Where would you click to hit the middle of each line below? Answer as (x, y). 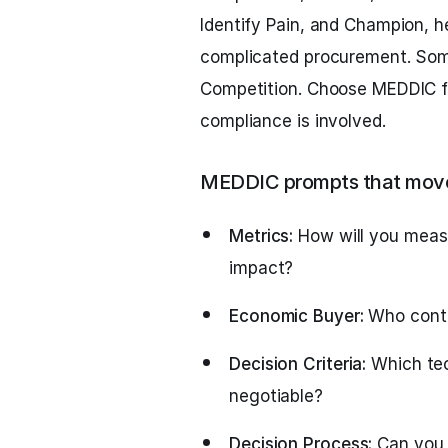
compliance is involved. (293, 121)
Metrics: (261, 236)
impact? (261, 268)
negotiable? (276, 396)
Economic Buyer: (296, 316)
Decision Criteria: (298, 364)
